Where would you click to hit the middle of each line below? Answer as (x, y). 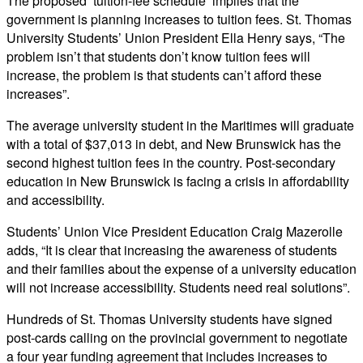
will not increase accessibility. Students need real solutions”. (178, 287)
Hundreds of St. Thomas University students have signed (169, 318)
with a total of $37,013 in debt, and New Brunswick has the (174, 143)
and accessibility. (56, 199)
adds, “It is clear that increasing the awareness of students (172, 250)
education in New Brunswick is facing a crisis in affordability (178, 181)
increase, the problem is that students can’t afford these (164, 75)
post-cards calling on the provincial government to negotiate (177, 337)
